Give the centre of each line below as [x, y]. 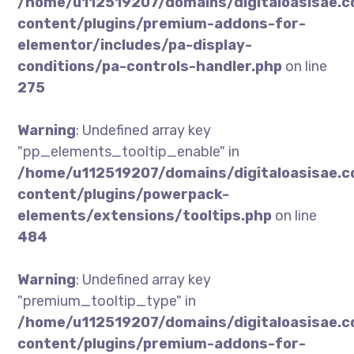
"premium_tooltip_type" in [107, 301]
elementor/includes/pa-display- [135, 45]
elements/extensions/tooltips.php [145, 216]
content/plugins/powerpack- [124, 194]
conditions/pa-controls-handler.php [150, 66]
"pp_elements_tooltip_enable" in [129, 152]
